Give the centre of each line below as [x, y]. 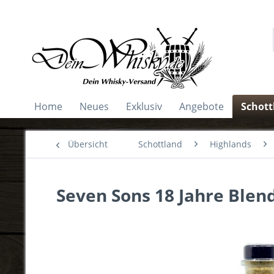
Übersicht [88, 144]
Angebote [202, 106]
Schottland [160, 144]
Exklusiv [144, 106]
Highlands [231, 144]
